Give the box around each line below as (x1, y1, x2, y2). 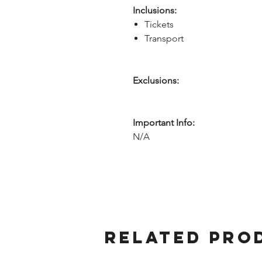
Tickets (144, 19, 174, 30)
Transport (144, 33, 184, 44)
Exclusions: (133, 75, 179, 86)
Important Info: (133, 117, 195, 128)
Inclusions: (133, 5, 177, 16)
